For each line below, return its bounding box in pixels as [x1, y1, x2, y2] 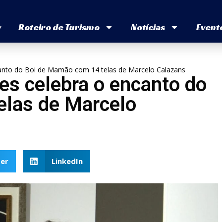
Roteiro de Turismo [18, 21, 100, 33]
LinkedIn [52, 156, 83, 166]
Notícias [130, 21, 165, 33]
